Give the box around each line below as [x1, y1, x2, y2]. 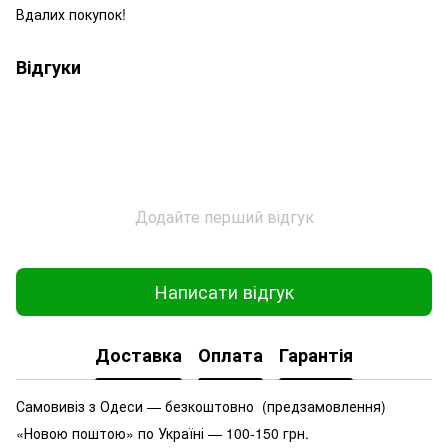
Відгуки [16, 53, 81, 80]
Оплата [198, 342, 263, 369]
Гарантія [279, 342, 353, 369]
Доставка [95, 342, 182, 369]
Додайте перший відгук [134, 204, 314, 228]
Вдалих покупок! [16, 3, 126, 24]
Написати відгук [154, 278, 294, 305]
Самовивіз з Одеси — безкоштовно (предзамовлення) [16, 395, 386, 416]
